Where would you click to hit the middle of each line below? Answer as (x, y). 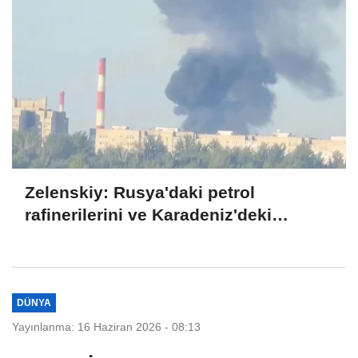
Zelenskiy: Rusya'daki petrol (140, 193)
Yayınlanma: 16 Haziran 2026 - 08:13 (106, 326)
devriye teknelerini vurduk (131, 237)
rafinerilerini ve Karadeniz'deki (148, 215)
